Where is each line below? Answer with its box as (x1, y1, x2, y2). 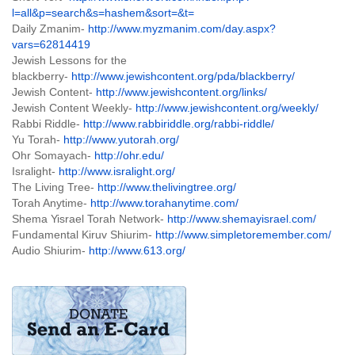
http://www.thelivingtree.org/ (97, 181, 236, 193)
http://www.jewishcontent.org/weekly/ (136, 101, 319, 114)
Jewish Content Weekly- (12, 101, 136, 114)
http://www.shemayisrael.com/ (167, 212, 316, 225)
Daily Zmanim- (12, 22, 88, 35)
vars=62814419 (12, 38, 90, 51)
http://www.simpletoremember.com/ (155, 228, 331, 241)
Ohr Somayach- (12, 149, 94, 162)
